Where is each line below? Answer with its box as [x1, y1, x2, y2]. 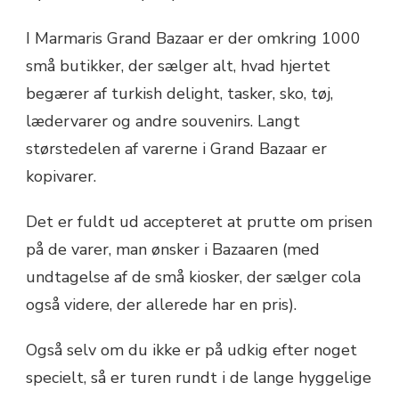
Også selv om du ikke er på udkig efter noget [26, 338, 357, 361]
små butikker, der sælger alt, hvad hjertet [26, 54, 330, 77]
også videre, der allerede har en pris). [26, 293, 297, 315]
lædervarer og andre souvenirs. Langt [26, 110, 300, 132]
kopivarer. [26, 165, 96, 187]
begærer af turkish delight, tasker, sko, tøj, [26, 82, 333, 104]
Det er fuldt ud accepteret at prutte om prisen [26, 210, 372, 232]
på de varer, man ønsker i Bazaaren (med [26, 238, 320, 260]
